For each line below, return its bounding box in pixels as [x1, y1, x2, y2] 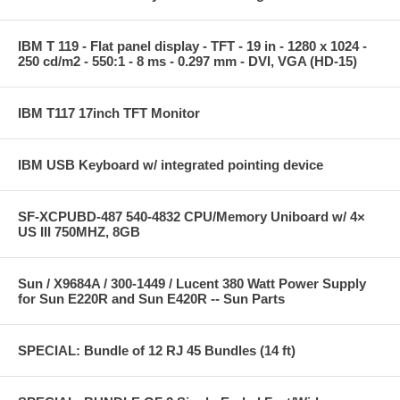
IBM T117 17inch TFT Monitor [18, 104, 200, 121]
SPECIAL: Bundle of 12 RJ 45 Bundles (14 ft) [18, 342, 296, 358]
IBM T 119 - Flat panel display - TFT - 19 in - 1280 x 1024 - [18, 37, 367, 54]
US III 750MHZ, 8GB [18, 223, 140, 239]
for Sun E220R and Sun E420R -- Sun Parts [18, 290, 285, 306]
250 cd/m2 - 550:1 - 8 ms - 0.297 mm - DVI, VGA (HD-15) [18, 53, 357, 69]
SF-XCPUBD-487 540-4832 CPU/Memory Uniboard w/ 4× [18, 208, 365, 224]
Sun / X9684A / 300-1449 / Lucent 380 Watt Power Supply [18, 275, 366, 291]
